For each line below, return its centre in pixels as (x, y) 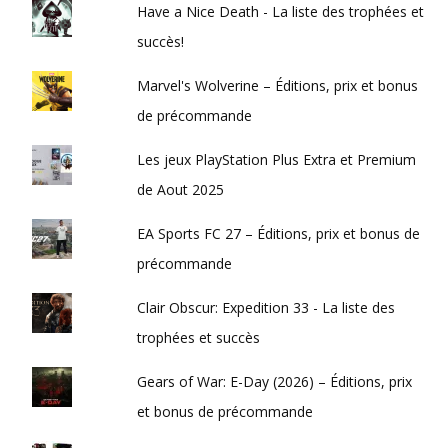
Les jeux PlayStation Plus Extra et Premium (277, 160)
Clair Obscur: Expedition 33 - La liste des (266, 308)
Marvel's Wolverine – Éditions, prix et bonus (278, 86)
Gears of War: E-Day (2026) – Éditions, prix (275, 382)
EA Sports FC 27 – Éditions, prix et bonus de (279, 234)
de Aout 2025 (181, 190)
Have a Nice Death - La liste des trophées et (281, 12)
